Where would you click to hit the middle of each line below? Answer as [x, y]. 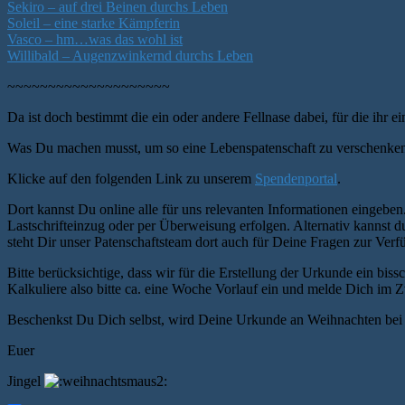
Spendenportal [296, 178]
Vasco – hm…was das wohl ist [95, 39]
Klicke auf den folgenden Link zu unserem [131, 178]
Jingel [26, 381]
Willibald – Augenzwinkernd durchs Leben [130, 55]
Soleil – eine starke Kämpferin [94, 23]
